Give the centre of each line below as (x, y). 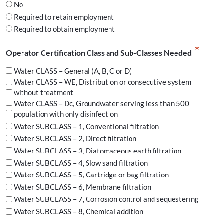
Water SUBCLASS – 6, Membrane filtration (82, 187)
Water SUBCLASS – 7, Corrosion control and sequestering (106, 199)
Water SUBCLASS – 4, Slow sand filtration (81, 163)
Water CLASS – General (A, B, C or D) (73, 71)
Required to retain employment (64, 16)
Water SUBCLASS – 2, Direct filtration (75, 138)
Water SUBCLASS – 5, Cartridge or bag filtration (91, 175)
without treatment (44, 92)
